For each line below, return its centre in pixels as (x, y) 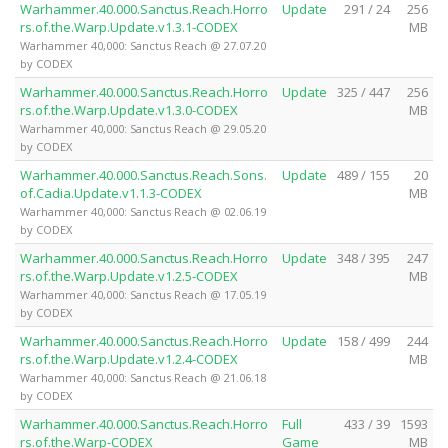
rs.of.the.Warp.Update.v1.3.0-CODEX (129, 109)
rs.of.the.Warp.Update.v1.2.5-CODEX (129, 275)
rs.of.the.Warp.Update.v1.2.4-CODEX (129, 358)
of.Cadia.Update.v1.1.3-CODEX (111, 192)
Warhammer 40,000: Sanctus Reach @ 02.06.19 (143, 211)
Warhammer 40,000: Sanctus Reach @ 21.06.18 (143, 377)
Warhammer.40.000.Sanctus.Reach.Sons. (143, 174)
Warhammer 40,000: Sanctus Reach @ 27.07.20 (143, 45)
